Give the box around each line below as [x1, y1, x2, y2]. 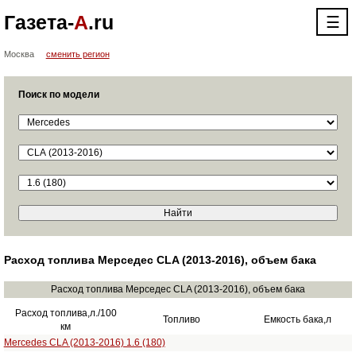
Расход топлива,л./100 [14, 308, 117, 319]
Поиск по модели [17, 89, 99, 100]
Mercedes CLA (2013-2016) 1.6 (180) [3, 337, 165, 348]
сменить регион [45, 49, 110, 59]
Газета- [3, 11, 74, 33]
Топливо [163, 314, 201, 325]
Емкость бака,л [264, 314, 332, 325]
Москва [3, 49, 34, 59]
